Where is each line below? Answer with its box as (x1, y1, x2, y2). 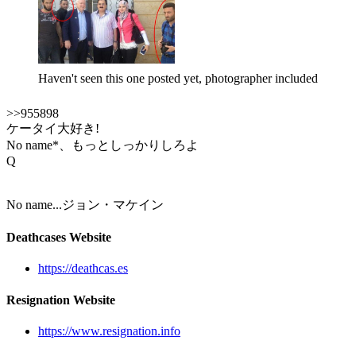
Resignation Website (6, 292, 115, 307)
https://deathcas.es (38, 261, 128, 276)
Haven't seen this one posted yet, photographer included (38, 71, 318, 85)
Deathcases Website (6, 230, 111, 245)
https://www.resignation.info (38, 323, 180, 338)
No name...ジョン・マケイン (6, 197, 164, 211)
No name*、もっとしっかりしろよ (6, 137, 199, 152)
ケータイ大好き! (6, 121, 99, 135)
